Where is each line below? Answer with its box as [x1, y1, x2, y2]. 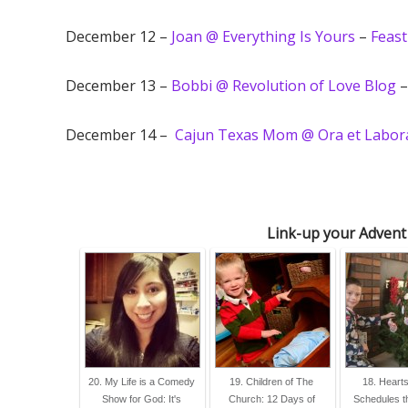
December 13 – [66, 76, 171, 96]
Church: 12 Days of [228, 393, 315, 404]
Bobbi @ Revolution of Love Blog [171, 76, 396, 96]
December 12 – [66, 26, 171, 46]
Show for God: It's [101, 393, 181, 404]
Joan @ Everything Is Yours [171, 26, 355, 46]
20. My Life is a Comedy [87, 376, 195, 387]
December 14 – [66, 125, 175, 145]
